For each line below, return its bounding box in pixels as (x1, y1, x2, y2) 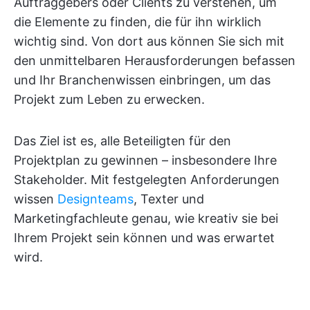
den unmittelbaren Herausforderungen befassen (14, 53, 295, 68)
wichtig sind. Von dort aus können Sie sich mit (14, 33, 284, 48)
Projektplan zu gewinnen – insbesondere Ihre (14, 152, 277, 167)
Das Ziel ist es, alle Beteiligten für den (14, 133, 231, 148)
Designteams (57, 191, 134, 206)
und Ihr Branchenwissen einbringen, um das (14, 72, 271, 87)
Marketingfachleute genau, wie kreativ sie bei (14, 210, 278, 226)
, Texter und (134, 191, 204, 206)
